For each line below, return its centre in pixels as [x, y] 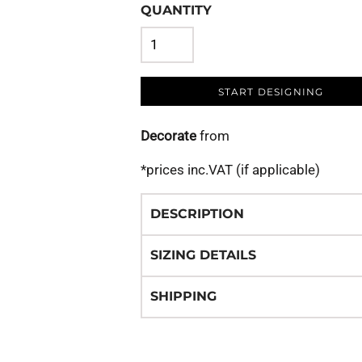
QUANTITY [176, 10]
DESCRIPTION [197, 214]
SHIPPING [183, 296]
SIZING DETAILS [203, 255]
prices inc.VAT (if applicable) [233, 170]
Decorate [168, 136]
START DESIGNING [271, 92]
